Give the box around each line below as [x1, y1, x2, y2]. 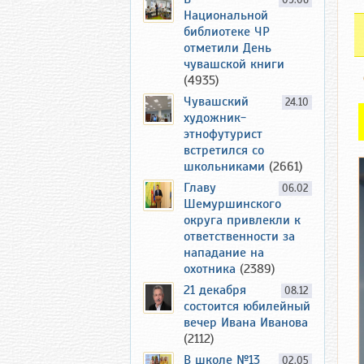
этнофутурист [184, 126, 262, 142]
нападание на [184, 245, 264, 261]
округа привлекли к [184, 212, 301, 228]
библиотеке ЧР [184, 24, 270, 40]
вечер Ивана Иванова [184, 314, 308, 331]
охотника [184, 261, 236, 277]
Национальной [184, 7, 268, 24]
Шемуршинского [184, 196, 281, 212]
